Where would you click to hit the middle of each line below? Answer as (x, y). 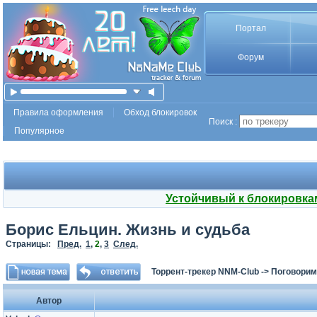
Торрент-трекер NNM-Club (205, 272)
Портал (250, 28)
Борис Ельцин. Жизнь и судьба (128, 230)
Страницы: (31, 244)
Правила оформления (58, 113)
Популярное (39, 131)
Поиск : (223, 122)
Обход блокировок (160, 113)
